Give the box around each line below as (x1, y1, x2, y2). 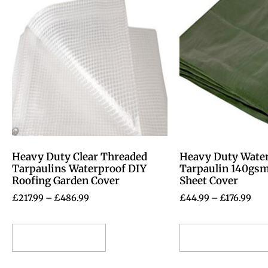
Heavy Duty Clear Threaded (12, 150, 147, 164)
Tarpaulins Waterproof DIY (12, 162, 147, 176)
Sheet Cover (179, 174, 238, 188)
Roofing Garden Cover (12, 174, 120, 188)
